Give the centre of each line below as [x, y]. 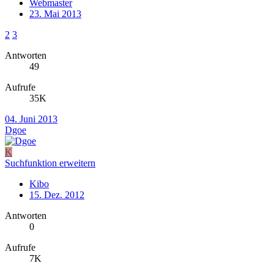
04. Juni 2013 [31, 119]
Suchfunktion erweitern [50, 163]
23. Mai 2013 [55, 13]
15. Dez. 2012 [57, 194]
